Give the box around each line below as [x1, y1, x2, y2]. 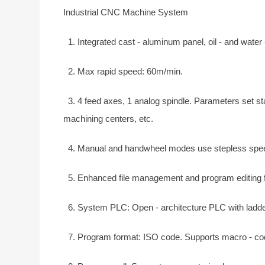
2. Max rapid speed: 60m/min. [63, 66, 183, 76]
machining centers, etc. [63, 113, 154, 124]
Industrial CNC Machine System [63, 7, 189, 17]
